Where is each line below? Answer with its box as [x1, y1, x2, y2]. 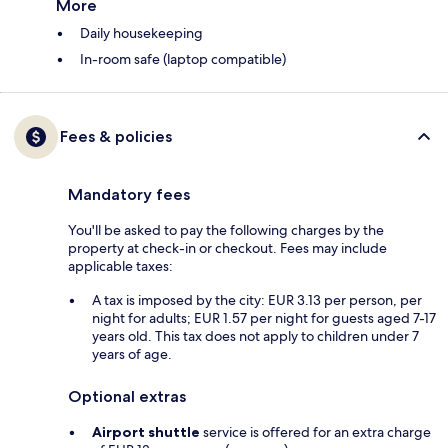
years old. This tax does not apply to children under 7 [92, 326, 419, 345]
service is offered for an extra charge [200, 422, 431, 441]
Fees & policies [60, 126, 172, 146]
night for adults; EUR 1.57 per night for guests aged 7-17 [92, 308, 436, 327]
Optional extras [68, 386, 186, 406]
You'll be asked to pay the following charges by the [68, 220, 384, 239]
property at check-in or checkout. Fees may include [68, 238, 387, 257]
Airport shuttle [92, 422, 200, 441]
